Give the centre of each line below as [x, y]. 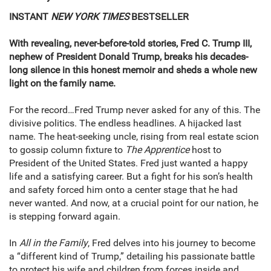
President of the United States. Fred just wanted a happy [129, 163]
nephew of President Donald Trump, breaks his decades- [129, 57]
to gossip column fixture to [67, 150]
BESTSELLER [160, 17]
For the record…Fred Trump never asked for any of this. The [135, 110]
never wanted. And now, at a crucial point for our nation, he [134, 203]
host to [205, 150]
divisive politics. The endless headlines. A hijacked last [125, 123]
